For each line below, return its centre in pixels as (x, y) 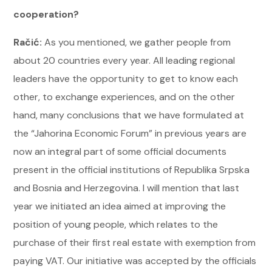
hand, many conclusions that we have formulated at (129, 115)
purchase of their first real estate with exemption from (135, 243)
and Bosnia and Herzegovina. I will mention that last (127, 188)
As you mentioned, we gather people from (137, 42)
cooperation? (46, 14)
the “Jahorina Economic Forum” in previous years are (130, 133)
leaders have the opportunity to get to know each (126, 79)
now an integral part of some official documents (120, 151)
